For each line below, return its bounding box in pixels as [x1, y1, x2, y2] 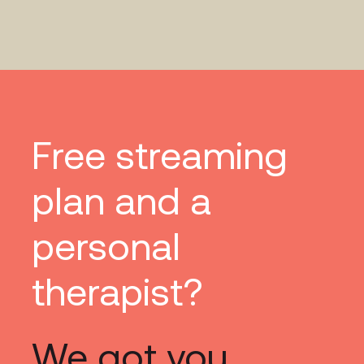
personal [31, 225, 180, 269]
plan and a [31, 180, 211, 223]
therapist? [31, 271, 203, 314]
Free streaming [31, 134, 288, 178]
